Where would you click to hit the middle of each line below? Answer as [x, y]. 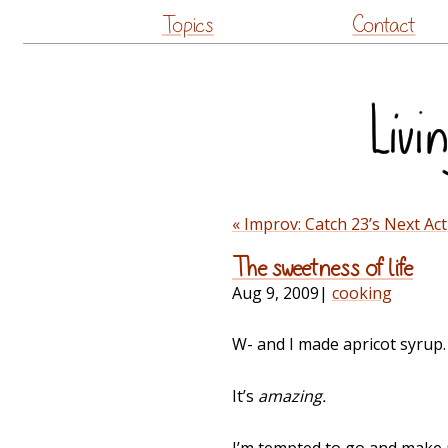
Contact [384, 25]
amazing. [292, 396]
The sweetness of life [322, 269]
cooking [362, 293]
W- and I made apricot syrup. [339, 344]
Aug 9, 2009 [275, 293]
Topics [187, 25]
